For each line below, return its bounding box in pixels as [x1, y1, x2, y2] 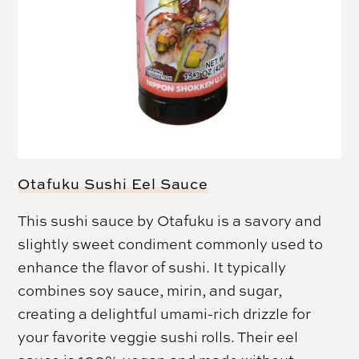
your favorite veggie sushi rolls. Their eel [18, 327, 299, 347]
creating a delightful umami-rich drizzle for [18, 304, 312, 324]
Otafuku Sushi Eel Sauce [18, 174, 209, 195]
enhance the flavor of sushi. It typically [18, 257, 287, 277]
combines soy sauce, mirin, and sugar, [18, 280, 283, 301]
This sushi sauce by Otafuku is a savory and [18, 211, 322, 231]
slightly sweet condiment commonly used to [18, 234, 324, 254]
